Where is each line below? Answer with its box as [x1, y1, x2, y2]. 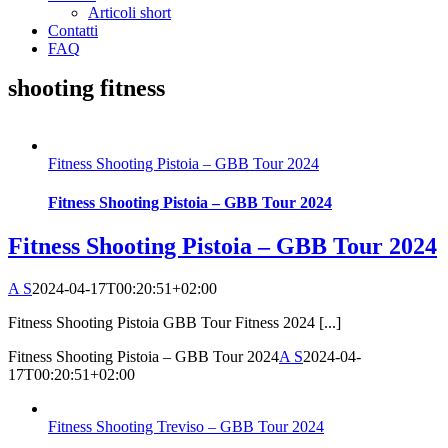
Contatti [48, 22, 98, 39]
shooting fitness [8, 75, 165, 101]
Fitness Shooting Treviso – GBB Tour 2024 [48, 417, 324, 435]
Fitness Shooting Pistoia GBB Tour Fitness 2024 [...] [8, 313, 341, 331]
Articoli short [88, 4, 171, 21]
